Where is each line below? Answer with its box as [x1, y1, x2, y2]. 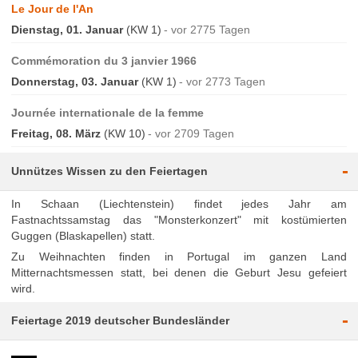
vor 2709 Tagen [155, 127, 235, 141]
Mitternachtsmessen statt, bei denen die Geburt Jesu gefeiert [11, 265, 347, 279]
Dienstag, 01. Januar [11, 23, 124, 37]
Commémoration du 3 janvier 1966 [11, 54, 197, 68]
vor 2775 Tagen [171, 23, 251, 37]
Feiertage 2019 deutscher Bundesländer [11, 313, 230, 327]
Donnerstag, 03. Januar [11, 75, 139, 89]
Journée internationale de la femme [11, 106, 205, 120]
